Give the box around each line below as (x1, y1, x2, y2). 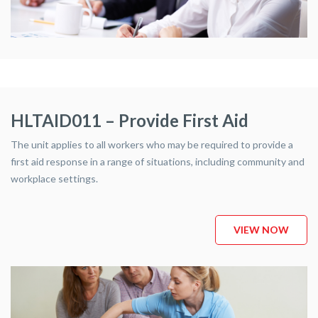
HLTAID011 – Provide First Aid (11, 38, 248, 60)
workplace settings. (11, 101, 98, 114)
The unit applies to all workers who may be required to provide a (11, 67, 293, 79)
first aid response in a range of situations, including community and (11, 84, 305, 97)
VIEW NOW (234, 152, 289, 165)
